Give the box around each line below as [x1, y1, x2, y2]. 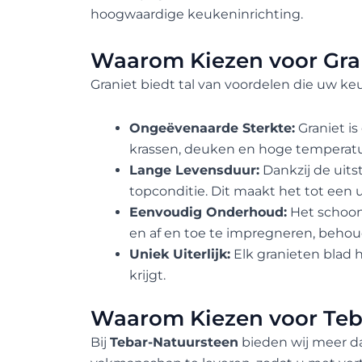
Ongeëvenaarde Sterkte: [129, 120, 295, 136]
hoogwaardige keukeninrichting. [90, 6, 303, 22]
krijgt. [129, 267, 166, 283]
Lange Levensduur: [129, 162, 259, 178]
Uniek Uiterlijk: [129, 246, 230, 262]
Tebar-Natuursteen [110, 334, 238, 350]
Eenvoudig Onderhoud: [129, 204, 287, 220]
